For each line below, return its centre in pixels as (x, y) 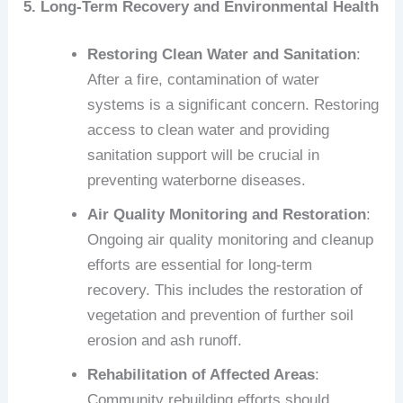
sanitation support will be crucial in (204, 156)
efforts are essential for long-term (200, 265)
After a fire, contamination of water (204, 80)
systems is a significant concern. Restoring (233, 105)
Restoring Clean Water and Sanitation (222, 55)
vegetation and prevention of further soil (221, 316)
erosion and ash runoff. (165, 341)
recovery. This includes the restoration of (225, 291)
